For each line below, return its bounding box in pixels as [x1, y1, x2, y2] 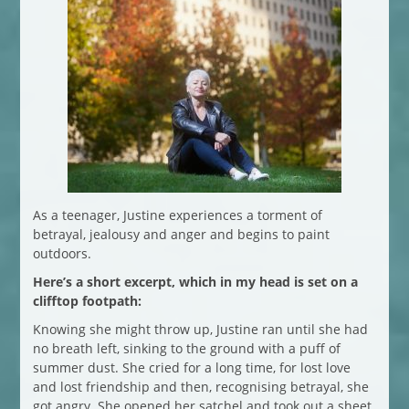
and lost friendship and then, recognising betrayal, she [32, 377, 369, 395]
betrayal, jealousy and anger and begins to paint [32, 225, 330, 243]
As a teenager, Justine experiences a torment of [32, 205, 322, 224]
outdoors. [32, 244, 91, 262]
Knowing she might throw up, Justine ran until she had [32, 320, 368, 338]
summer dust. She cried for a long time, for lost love [32, 358, 351, 376]
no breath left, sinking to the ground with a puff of [32, 339, 341, 357]
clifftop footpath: [32, 291, 142, 309]
